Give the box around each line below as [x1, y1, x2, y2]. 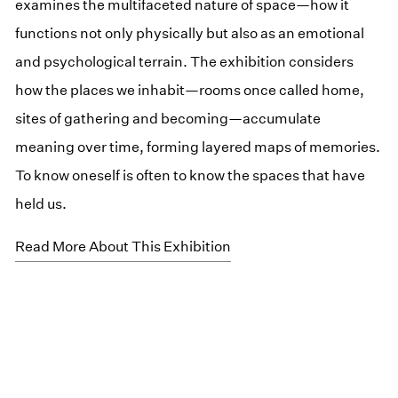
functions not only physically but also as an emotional [15, 24, 365, 42]
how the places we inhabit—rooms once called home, [15, 81, 365, 99]
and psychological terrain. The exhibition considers [15, 52, 354, 70]
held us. [15, 195, 68, 212]
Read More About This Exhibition [15, 237, 232, 255]
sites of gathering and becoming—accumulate [15, 109, 322, 127]
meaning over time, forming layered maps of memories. [15, 138, 381, 155]
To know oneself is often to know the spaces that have [15, 166, 366, 184]
